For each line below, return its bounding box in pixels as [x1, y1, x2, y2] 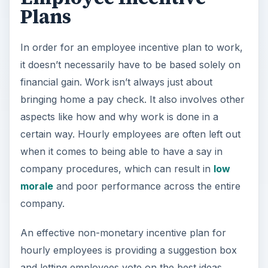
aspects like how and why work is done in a [20, 110, 218, 123]
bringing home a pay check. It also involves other [20, 93, 245, 105]
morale [20, 179, 53, 192]
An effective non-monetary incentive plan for [20, 226, 226, 239]
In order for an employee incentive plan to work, [20, 41, 243, 53]
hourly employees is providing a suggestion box [20, 243, 237, 256]
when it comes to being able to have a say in [20, 145, 223, 157]
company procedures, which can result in [20, 162, 214, 175]
